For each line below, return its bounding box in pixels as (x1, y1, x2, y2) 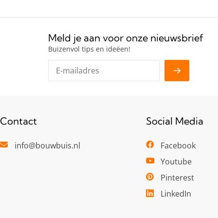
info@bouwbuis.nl (15, 140, 81, 151)
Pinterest (161, 172, 194, 183)
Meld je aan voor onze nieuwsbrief (48, 32, 203, 44)
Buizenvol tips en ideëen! (48, 44, 130, 54)
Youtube (161, 156, 192, 167)
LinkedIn (161, 188, 191, 199)
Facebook (161, 140, 196, 151)
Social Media (146, 115, 203, 127)
